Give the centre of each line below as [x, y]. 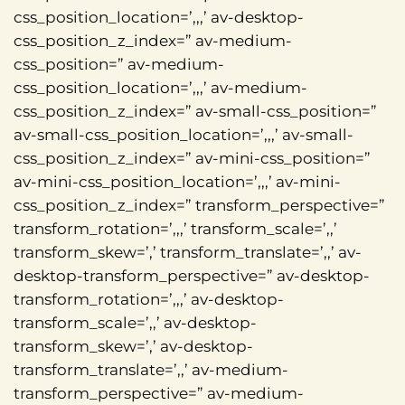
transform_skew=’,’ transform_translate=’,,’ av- [188, 253]
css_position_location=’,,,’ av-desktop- [159, 18]
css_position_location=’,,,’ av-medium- [160, 88]
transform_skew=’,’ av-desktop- [133, 347]
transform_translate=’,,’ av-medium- [151, 370]
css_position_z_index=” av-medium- [153, 41]
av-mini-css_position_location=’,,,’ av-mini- [177, 182]
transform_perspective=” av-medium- [159, 394]
